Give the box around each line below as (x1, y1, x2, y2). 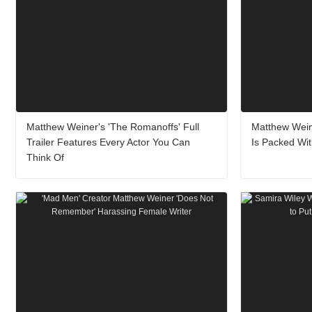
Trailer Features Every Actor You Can (26, 136, 190, 148)
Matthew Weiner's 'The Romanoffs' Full (26, 121, 199, 133)
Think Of (26, 152, 64, 164)
